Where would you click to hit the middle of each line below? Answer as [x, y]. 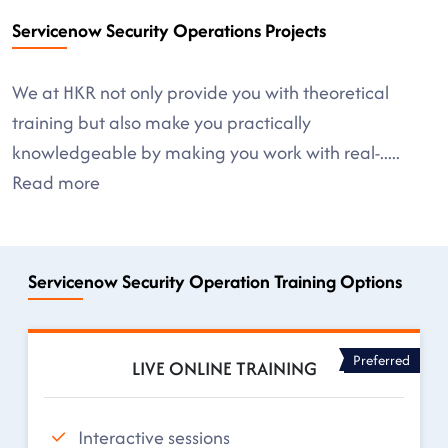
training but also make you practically [161, 122]
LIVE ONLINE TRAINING [224, 368]
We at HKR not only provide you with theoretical [200, 92]
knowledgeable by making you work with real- [196, 152]
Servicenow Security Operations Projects [169, 30]
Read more [56, 182]
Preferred [382, 359]
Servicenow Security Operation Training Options [215, 281]
